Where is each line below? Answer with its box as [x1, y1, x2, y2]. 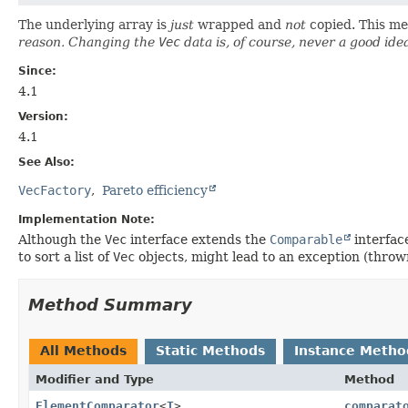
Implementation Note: [18, 212, 155, 226]
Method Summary [28, 294, 192, 314]
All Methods [40, 342, 127, 358]
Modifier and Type [36, 372, 154, 386]
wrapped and [194, 16, 285, 32]
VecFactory [18, 182, 91, 198]
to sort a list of [18, 249, 113, 264]
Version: [18, 109, 68, 123]
